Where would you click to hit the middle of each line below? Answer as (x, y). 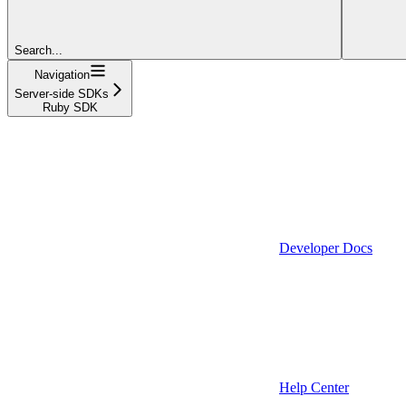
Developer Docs (326, 247)
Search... (39, 50)
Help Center (314, 387)
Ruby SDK (70, 107)
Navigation (62, 74)
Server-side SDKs (62, 93)
